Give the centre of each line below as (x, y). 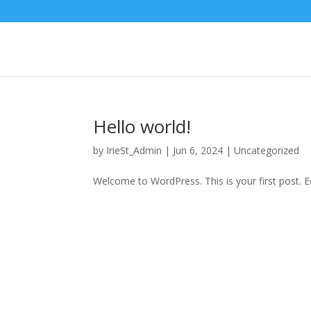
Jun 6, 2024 (198, 150)
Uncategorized (267, 150)
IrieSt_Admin (134, 150)
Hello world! (142, 126)
